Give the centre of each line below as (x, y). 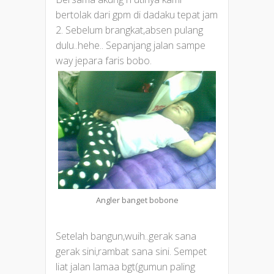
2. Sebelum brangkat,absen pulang (129, 30)
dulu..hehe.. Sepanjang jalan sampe (131, 45)
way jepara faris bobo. (104, 60)
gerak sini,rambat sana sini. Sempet (131, 251)
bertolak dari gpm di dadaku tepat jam (137, 14)
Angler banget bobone (137, 200)
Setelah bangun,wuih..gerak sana (126, 236)
